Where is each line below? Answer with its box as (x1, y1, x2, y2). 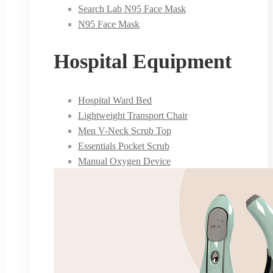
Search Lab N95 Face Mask (78, 3, 186, 14)
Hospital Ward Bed (78, 95, 152, 106)
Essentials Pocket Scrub (78, 141, 169, 152)
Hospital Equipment (54, 50, 232, 73)
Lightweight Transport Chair (78, 110, 188, 121)
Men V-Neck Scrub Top (78, 126, 171, 136)
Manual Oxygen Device (78, 156, 171, 167)
